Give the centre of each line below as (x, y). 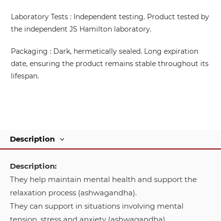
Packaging (29, 51)
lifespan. (25, 76)
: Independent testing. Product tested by (139, 17)
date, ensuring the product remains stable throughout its (110, 63)
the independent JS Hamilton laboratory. (81, 29)
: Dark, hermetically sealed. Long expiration (123, 51)
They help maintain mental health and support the (103, 179)
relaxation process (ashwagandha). (73, 192)
